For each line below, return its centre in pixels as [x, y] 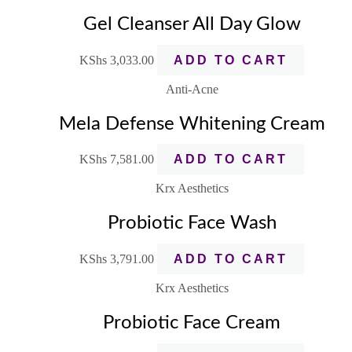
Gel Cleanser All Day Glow [192, 24]
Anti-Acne [192, 89]
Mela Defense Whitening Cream [192, 124]
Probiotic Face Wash [192, 224]
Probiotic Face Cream [192, 323]
